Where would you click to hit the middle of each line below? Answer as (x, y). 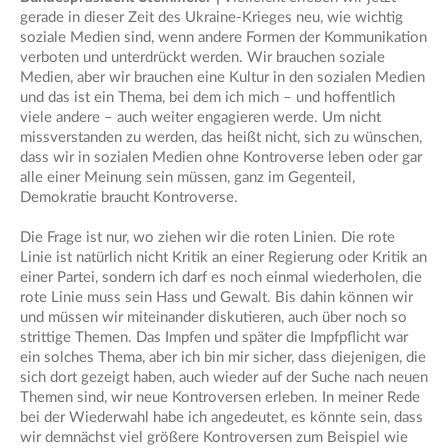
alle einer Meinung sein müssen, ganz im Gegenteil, (187, 177)
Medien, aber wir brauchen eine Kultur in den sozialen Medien (222, 77)
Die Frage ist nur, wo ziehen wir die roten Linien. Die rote (207, 237)
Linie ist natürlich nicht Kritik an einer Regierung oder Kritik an (223, 257)
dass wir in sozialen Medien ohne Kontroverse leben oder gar (221, 157)
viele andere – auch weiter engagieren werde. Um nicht (200, 117)
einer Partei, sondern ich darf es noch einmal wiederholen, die (221, 277)
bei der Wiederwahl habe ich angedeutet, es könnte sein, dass (221, 417)
